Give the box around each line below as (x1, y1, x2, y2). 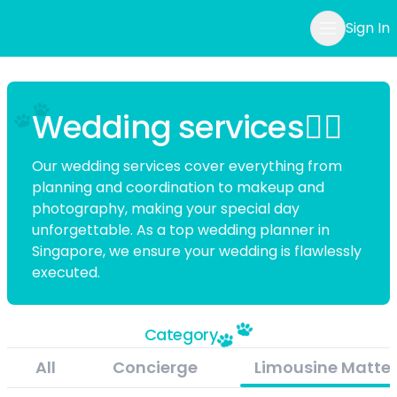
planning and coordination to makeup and (32, 176, 324, 198)
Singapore (32, 240, 103, 261)
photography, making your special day (32, 198, 300, 219)
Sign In (346, 18, 390, 38)
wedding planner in (198, 219, 330, 240)
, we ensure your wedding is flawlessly (103, 240, 362, 261)
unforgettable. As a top (32, 219, 198, 240)
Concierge (113, 356, 198, 378)
